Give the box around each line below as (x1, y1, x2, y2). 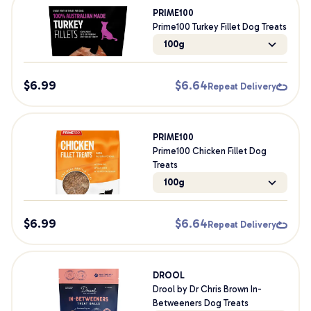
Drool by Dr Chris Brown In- (152, 284, 262, 294)
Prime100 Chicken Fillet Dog (152, 146, 267, 156)
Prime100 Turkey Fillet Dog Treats (152, 22, 287, 32)
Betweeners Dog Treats (152, 298, 249, 308)
